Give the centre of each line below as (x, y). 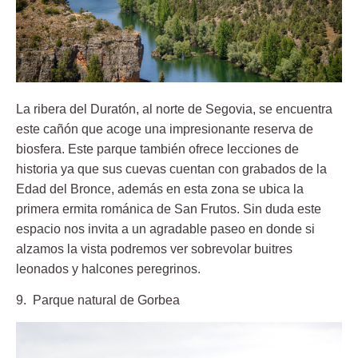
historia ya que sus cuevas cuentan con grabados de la (171, 169)
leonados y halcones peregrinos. (108, 268)
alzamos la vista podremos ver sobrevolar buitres (154, 249)
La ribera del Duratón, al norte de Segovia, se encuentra (174, 109)
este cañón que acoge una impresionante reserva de (165, 129)
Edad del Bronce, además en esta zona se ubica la (160, 189)
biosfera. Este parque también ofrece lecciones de (157, 149)
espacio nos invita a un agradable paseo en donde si (165, 229)
